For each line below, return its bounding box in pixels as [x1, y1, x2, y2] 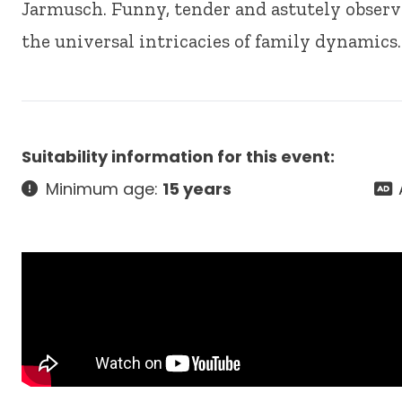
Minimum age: [41, 178, 162, 200]
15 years [162, 178, 232, 200]
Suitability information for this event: [22, 145, 335, 168]
